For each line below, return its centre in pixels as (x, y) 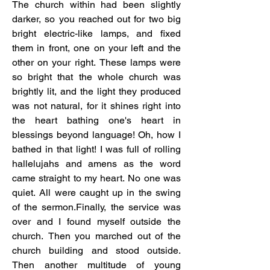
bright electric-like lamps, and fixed (96, 33)
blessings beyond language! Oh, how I (96, 135)
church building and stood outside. (96, 250)
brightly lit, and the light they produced (96, 91)
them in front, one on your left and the (96, 48)
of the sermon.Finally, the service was (96, 207)
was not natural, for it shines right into (96, 106)
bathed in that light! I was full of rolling (96, 149)
